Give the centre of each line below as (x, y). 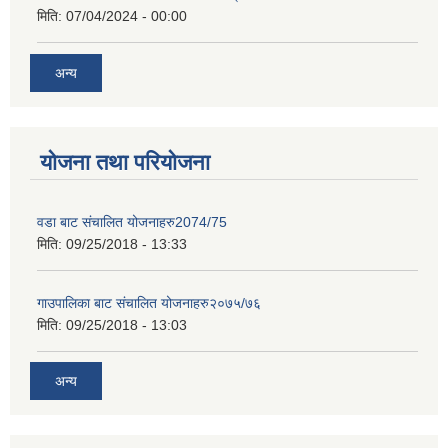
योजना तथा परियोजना (125, 162)
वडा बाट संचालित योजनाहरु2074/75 (132, 221)
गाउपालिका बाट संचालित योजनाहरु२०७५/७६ (149, 302)
